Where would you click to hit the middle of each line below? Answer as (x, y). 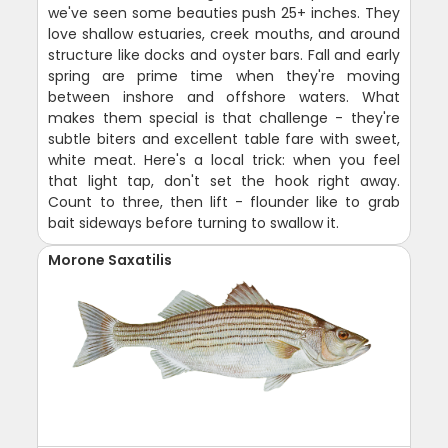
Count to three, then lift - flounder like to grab (224, 201)
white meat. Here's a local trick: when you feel (224, 159)
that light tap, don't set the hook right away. (224, 180)
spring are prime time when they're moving (224, 75)
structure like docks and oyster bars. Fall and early (224, 54)
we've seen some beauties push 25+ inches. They (224, 12)
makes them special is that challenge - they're (224, 117)
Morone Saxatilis (110, 259)
